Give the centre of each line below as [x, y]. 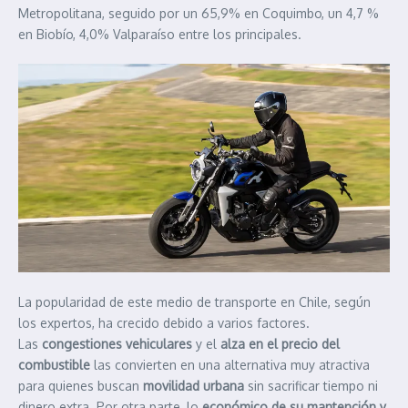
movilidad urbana [194, 386]
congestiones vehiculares [117, 344]
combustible [56, 365]
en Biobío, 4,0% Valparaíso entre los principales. [160, 34]
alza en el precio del [280, 344]
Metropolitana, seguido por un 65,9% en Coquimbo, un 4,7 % [199, 13]
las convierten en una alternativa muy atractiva [232, 365]
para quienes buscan [81, 386]
